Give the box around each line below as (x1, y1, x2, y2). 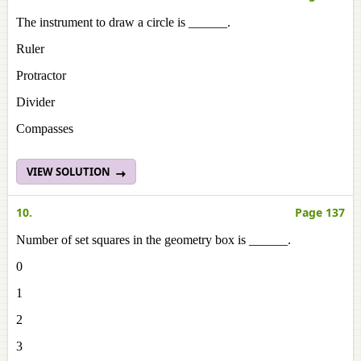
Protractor (16, 68, 66, 82)
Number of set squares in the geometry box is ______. (16, 233, 291, 247)
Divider (16, 95, 55, 109)
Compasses (16, 122, 73, 135)
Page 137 (295, 205, 345, 220)
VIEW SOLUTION (27, 164, 113, 179)
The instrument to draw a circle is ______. (16, 15, 230, 29)
